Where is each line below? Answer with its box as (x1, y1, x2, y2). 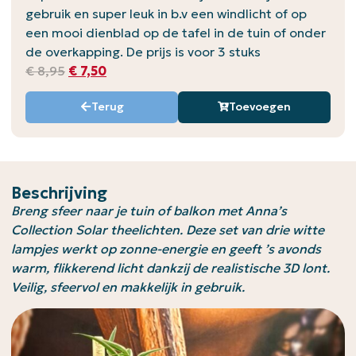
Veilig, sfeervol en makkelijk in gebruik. (11, 279, 245, 296)
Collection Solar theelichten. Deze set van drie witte (11, 222, 324, 238)
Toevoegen (229, 99, 291, 114)
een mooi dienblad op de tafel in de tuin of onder (25, 25, 326, 41)
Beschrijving (11, 183, 107, 204)
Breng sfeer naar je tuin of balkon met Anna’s (11, 203, 287, 219)
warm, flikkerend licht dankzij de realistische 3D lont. (11, 260, 330, 277)
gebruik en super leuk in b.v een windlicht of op (25, 6, 307, 21)
